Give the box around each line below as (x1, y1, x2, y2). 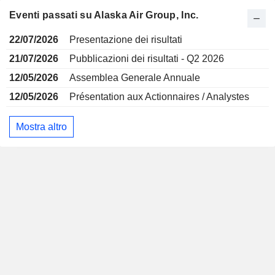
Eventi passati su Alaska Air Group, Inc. (9, 10, 199, 20)
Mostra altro (16, 121, 67, 132)
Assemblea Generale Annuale (69, 72, 200, 83)
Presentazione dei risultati (69, 34, 182, 45)
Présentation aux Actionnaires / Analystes (69, 91, 249, 102)
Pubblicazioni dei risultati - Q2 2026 (69, 53, 224, 64)
